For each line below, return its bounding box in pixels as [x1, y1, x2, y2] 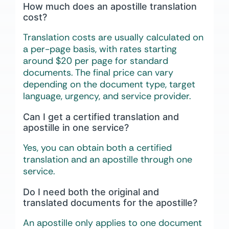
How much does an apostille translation [23, 1, 197, 12]
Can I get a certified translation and [23, 111, 179, 123]
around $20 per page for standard [23, 55, 168, 67]
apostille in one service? [23, 122, 129, 133]
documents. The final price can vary [23, 66, 173, 79]
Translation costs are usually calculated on [23, 31, 203, 44]
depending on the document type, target [23, 78, 195, 91]
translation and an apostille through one [23, 153, 192, 166]
